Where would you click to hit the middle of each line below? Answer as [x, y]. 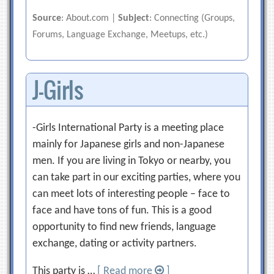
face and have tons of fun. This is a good [122, 211]
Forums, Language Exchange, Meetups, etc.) [120, 35]
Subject [134, 18]
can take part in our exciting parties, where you [137, 178]
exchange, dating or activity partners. [115, 244]
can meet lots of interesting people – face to [131, 194]
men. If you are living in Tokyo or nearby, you [132, 161]
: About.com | [90, 18]
